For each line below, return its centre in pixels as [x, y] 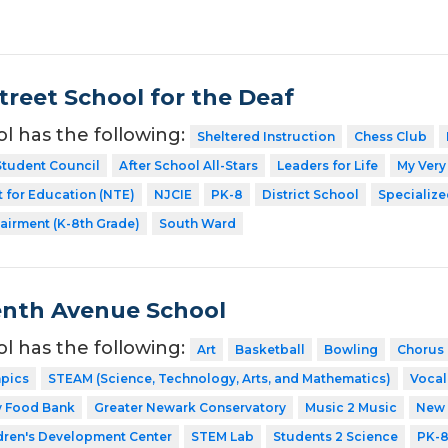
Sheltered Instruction [265, 137]
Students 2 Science [335, 437]
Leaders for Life [327, 166]
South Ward [197, 224]
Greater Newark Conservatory [189, 408]
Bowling [350, 350]
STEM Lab [222, 437]
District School [310, 195]
